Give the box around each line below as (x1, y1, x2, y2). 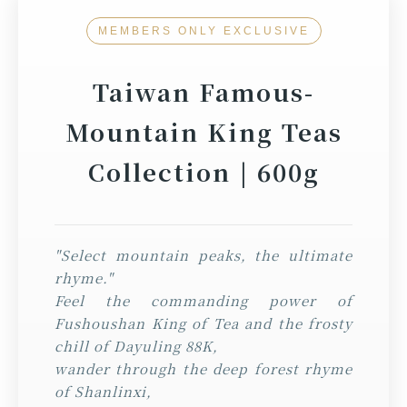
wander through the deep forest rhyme (55, 358, 352, 378)
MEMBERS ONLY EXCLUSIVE (97, 24, 310, 37)
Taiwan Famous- (93, 74, 314, 108)
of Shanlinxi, (55, 381, 152, 401)
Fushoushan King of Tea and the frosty (55, 313, 352, 333)
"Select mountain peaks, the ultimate (55, 244, 352, 264)
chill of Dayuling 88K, (55, 335, 218, 355)
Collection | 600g (87, 154, 320, 188)
